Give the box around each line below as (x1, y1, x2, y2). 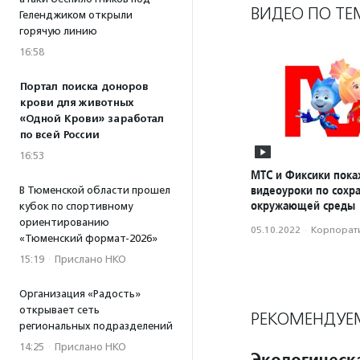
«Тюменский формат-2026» (19, 232, 157, 244)
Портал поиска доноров (19, 80, 148, 93)
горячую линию (19, 25, 97, 37)
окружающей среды (251, 198, 355, 214)
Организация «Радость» (19, 288, 141, 300)
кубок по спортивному (19, 200, 133, 212)
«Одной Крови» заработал (19, 112, 164, 125)
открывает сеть (19, 304, 100, 316)
